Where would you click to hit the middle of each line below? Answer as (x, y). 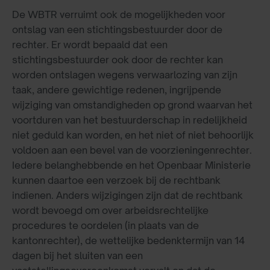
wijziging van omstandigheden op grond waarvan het (132, 105)
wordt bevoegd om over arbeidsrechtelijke (110, 211)
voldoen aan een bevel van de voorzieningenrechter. (132, 150)
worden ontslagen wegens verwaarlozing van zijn (125, 75)
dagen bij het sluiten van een (77, 256)
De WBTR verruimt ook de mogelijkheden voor (119, 15)
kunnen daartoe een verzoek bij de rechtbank (116, 181)
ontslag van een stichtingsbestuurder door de (117, 30)
